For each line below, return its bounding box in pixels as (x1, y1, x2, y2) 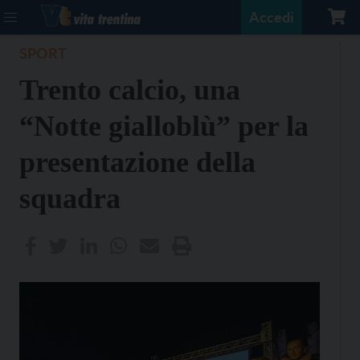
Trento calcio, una (19, 74, 240, 106)
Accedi (249, 8, 294, 26)
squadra (19, 182, 121, 215)
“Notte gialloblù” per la (19, 110, 309, 142)
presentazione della (19, 146, 256, 178)
